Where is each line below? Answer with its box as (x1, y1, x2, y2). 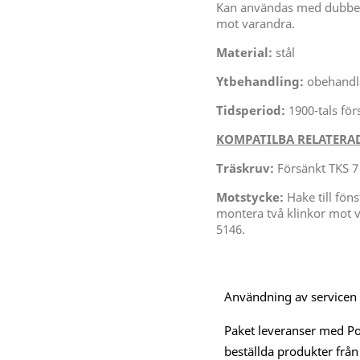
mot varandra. (216, 15, 295, 32)
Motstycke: (216, 189, 284, 206)
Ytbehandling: (216, 73, 304, 90)
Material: (216, 44, 276, 61)
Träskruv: (216, 160, 274, 177)
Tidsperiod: (216, 102, 285, 119)
